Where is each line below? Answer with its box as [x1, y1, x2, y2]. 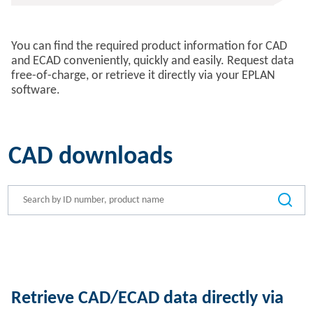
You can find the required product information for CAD [11, 40, 287, 53]
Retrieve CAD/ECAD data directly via [11, 289, 284, 308]
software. [11, 84, 60, 97]
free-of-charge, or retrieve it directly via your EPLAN [11, 69, 275, 82]
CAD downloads [8, 145, 173, 170]
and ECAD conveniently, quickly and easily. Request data [11, 54, 294, 68]
